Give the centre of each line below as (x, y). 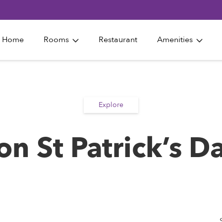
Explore (111, 105)
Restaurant (118, 40)
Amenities (175, 40)
